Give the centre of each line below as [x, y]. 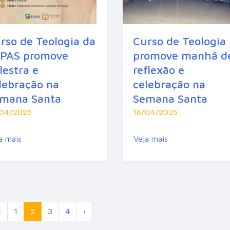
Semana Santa [170, 98]
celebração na [169, 84]
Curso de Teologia [179, 41]
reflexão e [158, 70]
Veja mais [150, 138]
